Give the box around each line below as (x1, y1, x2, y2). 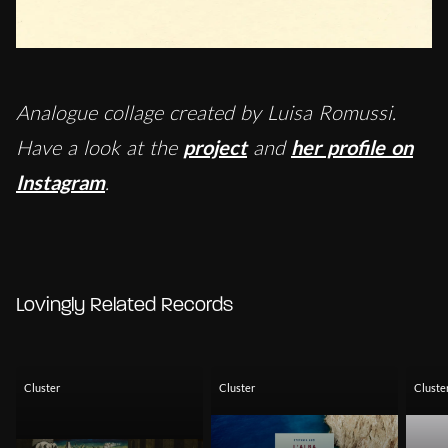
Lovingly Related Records (16, 295, 233, 316)
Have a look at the (16, 134, 183, 160)
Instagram (16, 169, 105, 194)
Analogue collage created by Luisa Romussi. (16, 99, 396, 125)
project (183, 134, 247, 159)
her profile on (291, 134, 413, 159)
